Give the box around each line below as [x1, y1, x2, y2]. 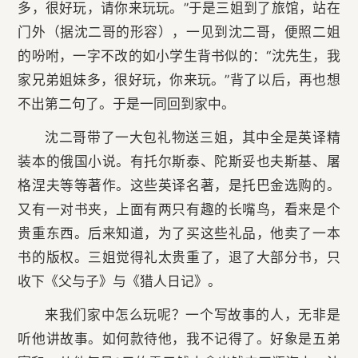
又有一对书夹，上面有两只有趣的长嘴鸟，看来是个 [18, 201, 340, 218]
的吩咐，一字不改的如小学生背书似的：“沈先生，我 [18, 48, 340, 65]
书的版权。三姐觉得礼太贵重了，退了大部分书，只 [18, 249, 340, 266]
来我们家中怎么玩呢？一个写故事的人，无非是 [44, 307, 340, 324]
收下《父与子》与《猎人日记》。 [18, 273, 222, 290]
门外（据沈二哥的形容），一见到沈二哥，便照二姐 [18, 24, 340, 41]
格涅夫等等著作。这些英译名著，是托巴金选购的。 [18, 177, 340, 194]
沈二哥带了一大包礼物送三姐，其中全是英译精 [44, 129, 340, 146]
